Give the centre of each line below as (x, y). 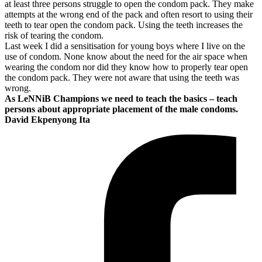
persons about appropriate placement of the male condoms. (121, 109)
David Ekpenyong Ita (49, 119)
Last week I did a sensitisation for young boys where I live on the (125, 46)
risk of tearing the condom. (54, 35)
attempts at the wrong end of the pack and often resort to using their (129, 14)
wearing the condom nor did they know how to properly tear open (126, 67)
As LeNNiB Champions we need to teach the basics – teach (121, 98)
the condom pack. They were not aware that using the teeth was (122, 77)
